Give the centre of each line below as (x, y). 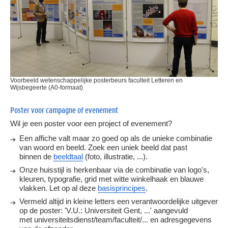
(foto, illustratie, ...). (115, 156)
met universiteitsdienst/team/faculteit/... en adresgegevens (116, 219)
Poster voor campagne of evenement (64, 110)
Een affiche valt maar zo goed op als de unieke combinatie (116, 138)
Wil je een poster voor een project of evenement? (91, 124)
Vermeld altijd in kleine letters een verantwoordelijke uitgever (119, 201)
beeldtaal (68, 156)
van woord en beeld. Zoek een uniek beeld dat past (103, 147)
